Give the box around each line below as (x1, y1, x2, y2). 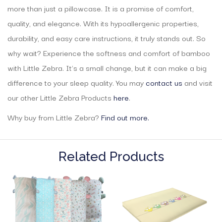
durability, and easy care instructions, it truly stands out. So (7, 31, 206, 44)
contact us (146, 76, 182, 88)
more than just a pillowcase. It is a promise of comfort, (7, 1, 194, 14)
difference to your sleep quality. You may (7, 76, 146, 88)
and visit (182, 76, 213, 88)
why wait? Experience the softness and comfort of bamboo (7, 46, 210, 58)
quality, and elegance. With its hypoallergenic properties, (7, 16, 199, 29)
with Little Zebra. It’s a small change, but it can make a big (7, 61, 207, 73)
